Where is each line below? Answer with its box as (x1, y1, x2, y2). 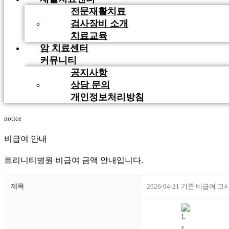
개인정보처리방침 (71, 91, 144, 102)
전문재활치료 (71, 6, 126, 16)
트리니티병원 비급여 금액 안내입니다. (4, 156, 143, 165)
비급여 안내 (4, 134, 47, 144)
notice (4, 114, 21, 122)
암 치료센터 (40, 42, 88, 53)
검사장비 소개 (71, 18, 128, 29)
